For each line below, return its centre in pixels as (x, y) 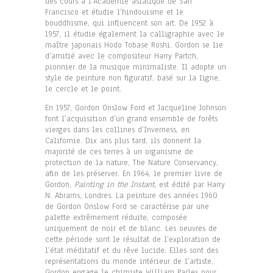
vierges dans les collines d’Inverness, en (117, 129)
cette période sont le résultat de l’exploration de (133, 239)
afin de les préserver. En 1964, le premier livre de (134, 173)
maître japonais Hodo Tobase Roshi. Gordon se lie (134, 45)
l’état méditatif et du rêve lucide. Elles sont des (132, 250)
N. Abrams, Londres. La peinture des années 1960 (131, 195)
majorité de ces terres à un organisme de (119, 151)
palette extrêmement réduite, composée (116, 217)
